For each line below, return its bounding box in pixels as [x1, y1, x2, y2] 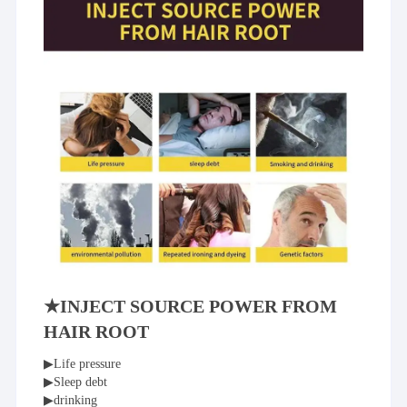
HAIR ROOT [44, 321, 150, 342]
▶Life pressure [44, 356, 122, 371]
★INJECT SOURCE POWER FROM [44, 295, 338, 316]
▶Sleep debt [44, 374, 108, 389]
